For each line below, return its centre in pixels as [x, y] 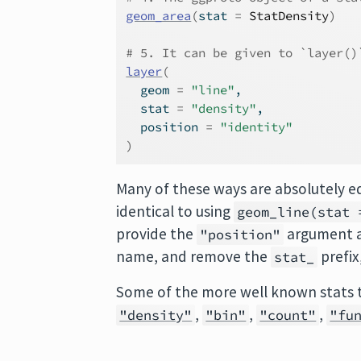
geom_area [159, 16]
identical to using [175, 211]
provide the [157, 234]
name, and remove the [194, 256]
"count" [288, 315]
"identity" [257, 127]
